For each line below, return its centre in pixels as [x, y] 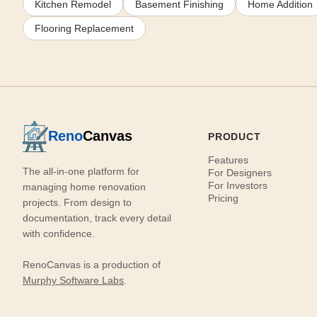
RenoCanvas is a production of [92, 264]
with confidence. [59, 233]
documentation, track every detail [97, 218]
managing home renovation [84, 186]
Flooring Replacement [84, 28]
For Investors [238, 185]
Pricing [224, 198]
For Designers [240, 172]
